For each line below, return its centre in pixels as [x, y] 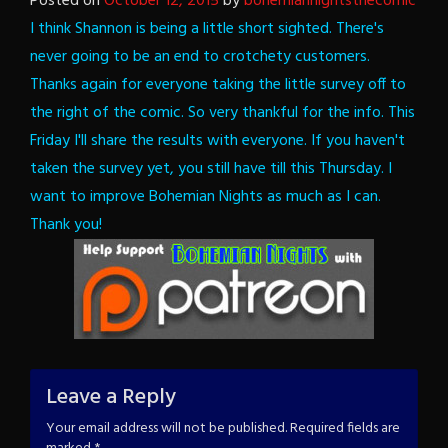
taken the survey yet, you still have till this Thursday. [209, 168]
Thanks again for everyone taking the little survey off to [218, 84]
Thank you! [66, 224]
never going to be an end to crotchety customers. [200, 56]
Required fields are [345, 428]
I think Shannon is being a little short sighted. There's [207, 28]
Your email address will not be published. [166, 428]
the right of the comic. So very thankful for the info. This [222, 112]
